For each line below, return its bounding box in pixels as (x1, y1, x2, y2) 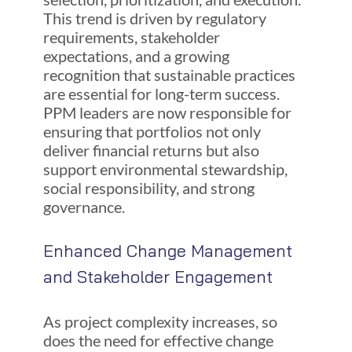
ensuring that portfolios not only (42, 121, 261, 141)
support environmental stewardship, (42, 159, 288, 178)
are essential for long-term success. (42, 83, 280, 103)
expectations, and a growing (42, 46, 229, 65)
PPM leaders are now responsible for (42, 102, 291, 122)
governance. (42, 196, 125, 216)
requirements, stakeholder (42, 27, 220, 46)
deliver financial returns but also (42, 140, 259, 159)
